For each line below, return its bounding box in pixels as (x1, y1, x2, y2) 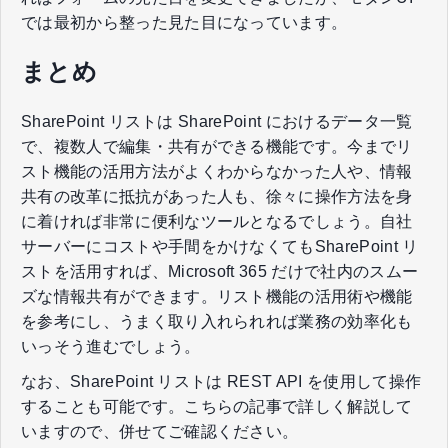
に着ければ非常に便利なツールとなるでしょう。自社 (21, 212, 413, 230)
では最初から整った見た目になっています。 (21, 13, 348, 31)
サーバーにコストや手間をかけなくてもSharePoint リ (21, 237, 419, 255)
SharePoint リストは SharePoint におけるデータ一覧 (21, 112, 413, 130)
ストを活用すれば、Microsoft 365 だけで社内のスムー (21, 262, 419, 280)
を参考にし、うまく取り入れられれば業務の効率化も (21, 312, 413, 330)
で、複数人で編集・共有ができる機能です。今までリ (21, 137, 413, 155)
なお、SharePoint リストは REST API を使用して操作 (21, 372, 422, 390)
